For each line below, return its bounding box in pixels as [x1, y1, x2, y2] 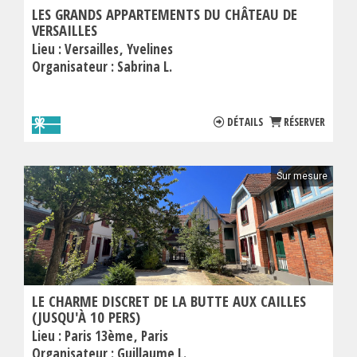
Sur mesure [277, 171, 328, 182]
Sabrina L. [117, 57, 172, 76]
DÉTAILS [227, 114, 263, 130]
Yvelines [127, 40, 173, 59]
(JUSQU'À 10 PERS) [32, 307, 140, 328]
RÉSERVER [284, 114, 325, 130]
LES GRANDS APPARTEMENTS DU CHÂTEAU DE [32, 4, 297, 25]
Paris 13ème [65, 327, 136, 346]
